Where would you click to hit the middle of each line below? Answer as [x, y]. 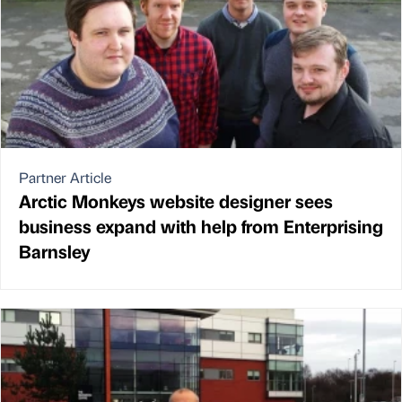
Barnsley [55, 250]
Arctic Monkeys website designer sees [176, 200]
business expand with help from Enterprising [201, 225]
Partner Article [65, 177]
